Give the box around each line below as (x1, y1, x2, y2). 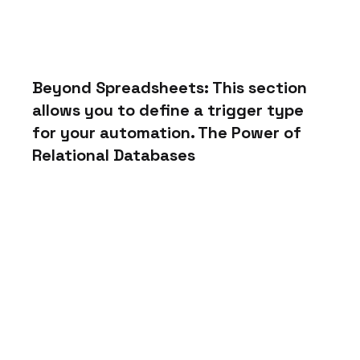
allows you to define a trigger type (32, 99, 309, 121)
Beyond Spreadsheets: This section (32, 76, 312, 98)
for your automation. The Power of (32, 121, 306, 143)
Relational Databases (32, 144, 196, 166)
